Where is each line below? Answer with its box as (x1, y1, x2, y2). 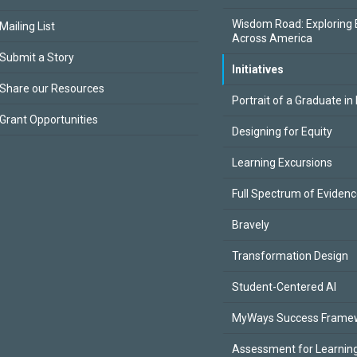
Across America (232, 32, 312, 45)
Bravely (232, 218, 269, 231)
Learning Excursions (232, 156, 332, 169)
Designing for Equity (232, 125, 332, 138)
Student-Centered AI (232, 280, 336, 293)
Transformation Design (232, 249, 348, 262)
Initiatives (232, 63, 284, 76)
